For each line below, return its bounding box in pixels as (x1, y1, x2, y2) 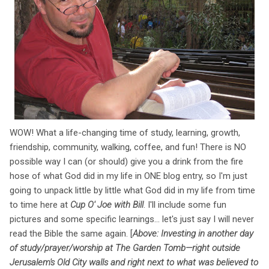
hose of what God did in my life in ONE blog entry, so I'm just (10, 170, 247, 181)
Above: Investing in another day (133, 228, 253, 239)
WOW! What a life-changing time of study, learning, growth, (10, 127, 240, 138)
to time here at (10, 199, 70, 210)
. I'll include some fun (144, 199, 226, 210)
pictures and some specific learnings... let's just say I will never (10, 213, 254, 225)
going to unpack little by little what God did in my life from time (10, 184, 255, 196)
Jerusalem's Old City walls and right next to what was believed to (10, 256, 258, 268)
